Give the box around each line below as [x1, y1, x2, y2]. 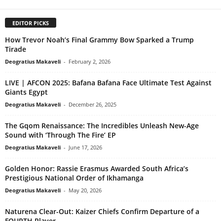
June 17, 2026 [69, 143, 102, 151]
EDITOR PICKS [12, 19, 49, 27]
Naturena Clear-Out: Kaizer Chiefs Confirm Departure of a [5, 206, 199, 216]
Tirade [5, 44, 26, 54]
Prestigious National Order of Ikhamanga [5, 173, 144, 183]
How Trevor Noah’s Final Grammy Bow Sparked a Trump [5, 35, 194, 44]
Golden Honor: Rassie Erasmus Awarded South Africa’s [5, 163, 188, 173]
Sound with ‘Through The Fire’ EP [5, 130, 116, 140]
